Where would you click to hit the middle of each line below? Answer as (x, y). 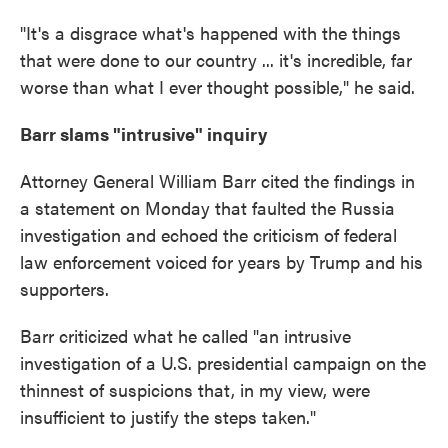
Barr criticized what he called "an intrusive (185, 335)
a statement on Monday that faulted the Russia (207, 207)
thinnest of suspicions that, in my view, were (195, 389)
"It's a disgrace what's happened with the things (210, 32)
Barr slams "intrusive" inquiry (143, 133)
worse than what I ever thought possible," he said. (217, 86)
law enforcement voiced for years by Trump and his (221, 261)
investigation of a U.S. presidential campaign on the (223, 362)
